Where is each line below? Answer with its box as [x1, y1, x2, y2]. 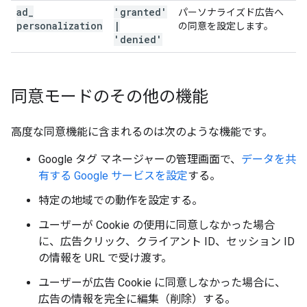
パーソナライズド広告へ [178, 7, 284, 18]
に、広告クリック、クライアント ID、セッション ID [38, 235, 295, 248]
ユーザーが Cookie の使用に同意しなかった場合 [38, 219, 275, 232]
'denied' [114, 33, 162, 46]
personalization [16, 19, 103, 32]
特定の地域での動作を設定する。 [38, 194, 203, 207]
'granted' [114, 5, 167, 19]
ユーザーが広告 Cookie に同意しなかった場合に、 [38, 276, 286, 289]
